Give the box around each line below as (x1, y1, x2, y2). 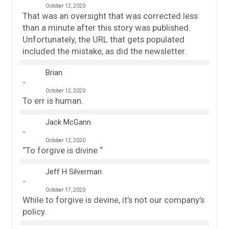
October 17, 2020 (45, 187, 85, 193)
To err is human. (22, 95, 83, 106)
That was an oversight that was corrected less (22, 10, 198, 21)
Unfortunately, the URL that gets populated (22, 34, 185, 44)
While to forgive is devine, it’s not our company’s (22, 194, 204, 205)
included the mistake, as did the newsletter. (22, 45, 187, 56)
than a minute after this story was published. (22, 22, 191, 33)
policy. (22, 206, 47, 217)
